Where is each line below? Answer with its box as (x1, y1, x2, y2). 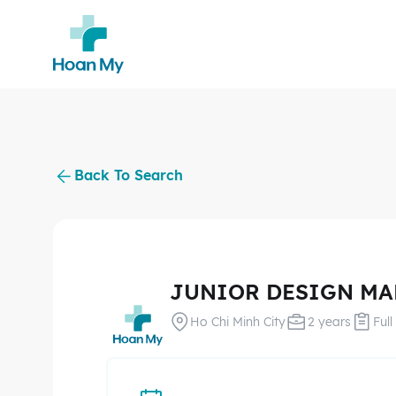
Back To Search (74, 165, 183, 184)
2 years (308, 314, 351, 330)
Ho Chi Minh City (190, 314, 286, 330)
